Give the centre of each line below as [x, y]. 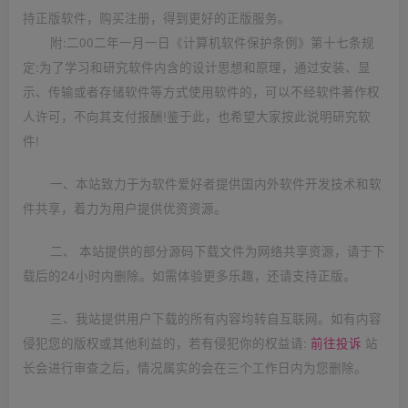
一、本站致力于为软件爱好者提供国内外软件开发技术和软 [216, 184]
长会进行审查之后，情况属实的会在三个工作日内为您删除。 [195, 367]
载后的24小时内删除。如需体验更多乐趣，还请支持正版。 [189, 275]
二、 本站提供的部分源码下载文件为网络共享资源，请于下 [218, 251]
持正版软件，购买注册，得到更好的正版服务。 [157, 18]
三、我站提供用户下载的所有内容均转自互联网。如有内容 [216, 318]
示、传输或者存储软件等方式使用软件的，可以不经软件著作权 [201, 92]
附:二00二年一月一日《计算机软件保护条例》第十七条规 [212, 42]
